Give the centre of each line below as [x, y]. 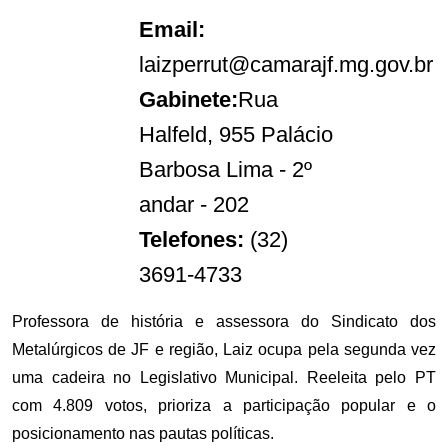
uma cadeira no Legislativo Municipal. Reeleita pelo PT [224, 378]
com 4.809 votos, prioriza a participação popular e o [224, 406]
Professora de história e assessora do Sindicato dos [224, 322]
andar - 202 [194, 205]
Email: [172, 30]
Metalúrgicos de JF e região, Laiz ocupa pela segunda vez [224, 350]
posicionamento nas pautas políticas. [145, 434]
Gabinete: [189, 100]
